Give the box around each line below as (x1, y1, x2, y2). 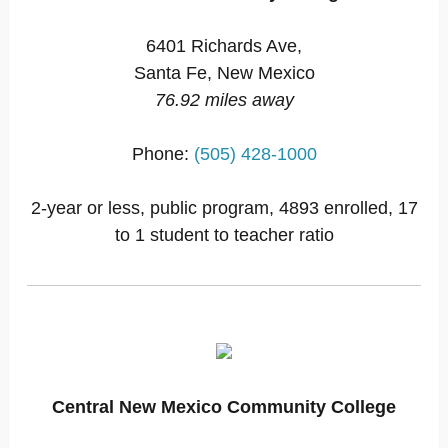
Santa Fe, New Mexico (133, 63, 315, 83)
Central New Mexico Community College (52, 397, 396, 417)
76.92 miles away (154, 90, 294, 110)
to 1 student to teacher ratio (114, 225, 334, 245)
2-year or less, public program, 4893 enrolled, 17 (30, 198, 418, 218)
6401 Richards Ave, (146, 36, 302, 56)
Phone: (131, 144, 194, 164)
